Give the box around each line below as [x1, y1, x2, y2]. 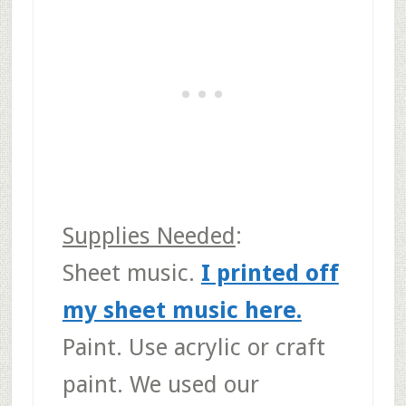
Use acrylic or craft [128, 333, 325, 361]
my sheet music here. [62, 295, 302, 324]
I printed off [200, 258, 339, 286]
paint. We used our [62, 370, 259, 398]
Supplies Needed [62, 221, 236, 249]
